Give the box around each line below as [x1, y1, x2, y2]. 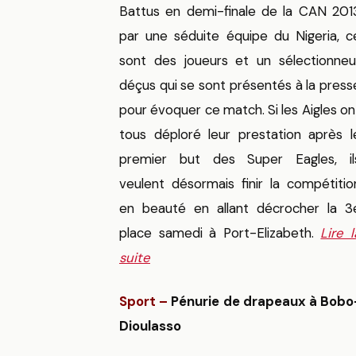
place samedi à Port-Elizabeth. [119, 224, 314, 242]
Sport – [119, 292, 168, 311]
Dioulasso [119, 317, 181, 335]
